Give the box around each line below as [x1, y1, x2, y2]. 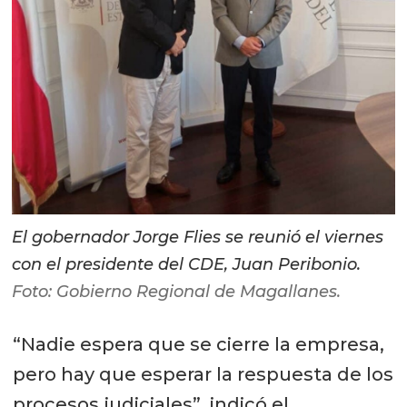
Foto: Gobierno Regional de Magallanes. [12, 282, 342, 303]
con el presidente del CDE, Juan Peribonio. [12, 254, 362, 275]
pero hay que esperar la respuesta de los [12, 363, 393, 386]
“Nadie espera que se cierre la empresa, [12, 333, 384, 356]
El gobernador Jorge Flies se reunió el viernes [12, 227, 384, 248]
